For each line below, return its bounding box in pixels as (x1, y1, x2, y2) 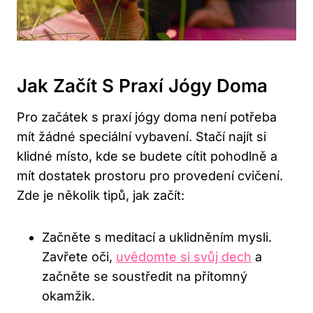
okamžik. (42, 289, 95, 304)
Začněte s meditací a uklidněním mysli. (42, 230, 272, 245)
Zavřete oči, (42, 249, 116, 265)
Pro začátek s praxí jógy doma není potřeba (17, 110, 277, 125)
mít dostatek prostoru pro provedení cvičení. (17, 168, 283, 184)
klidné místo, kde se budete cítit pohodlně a (17, 149, 277, 164)
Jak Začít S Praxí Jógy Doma (17, 75, 268, 97)
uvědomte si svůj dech (116, 249, 252, 265)
